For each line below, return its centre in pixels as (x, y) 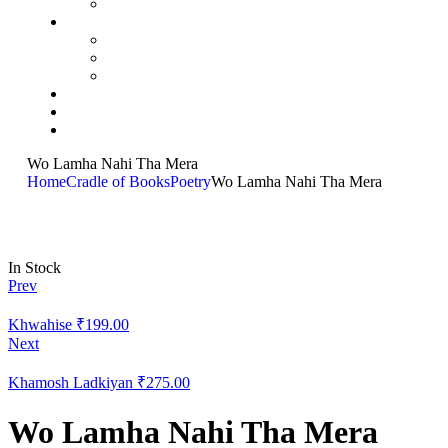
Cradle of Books (118, 181)
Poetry (190, 181)
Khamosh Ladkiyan (70, 382)
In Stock (34, 267)
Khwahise (40, 324)
